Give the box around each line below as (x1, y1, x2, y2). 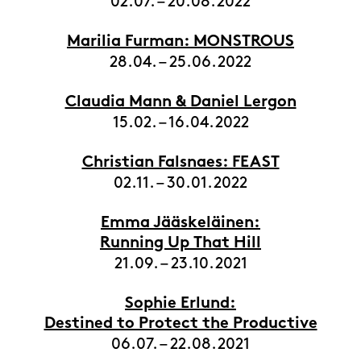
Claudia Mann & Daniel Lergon (64, 95, 297, 110)
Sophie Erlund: (125, 297, 236, 312)
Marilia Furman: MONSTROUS (67, 35, 294, 50)
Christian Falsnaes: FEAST (81, 156, 280, 171)
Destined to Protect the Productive (44, 317, 317, 332)
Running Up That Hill (100, 236, 261, 251)
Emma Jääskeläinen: (101, 216, 260, 231)
